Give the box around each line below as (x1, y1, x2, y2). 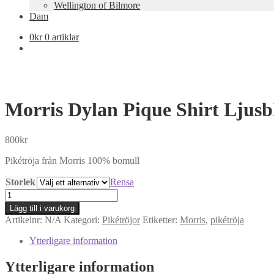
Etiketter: (143, 214, 180, 225)
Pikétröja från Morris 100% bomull (5, 155, 139, 166)
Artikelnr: (5, 214, 45, 225)
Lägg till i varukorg (10, 203, 75, 213)
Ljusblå (4, 232, 33, 243)
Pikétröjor (102, 214, 140, 225)
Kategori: (64, 214, 102, 225)
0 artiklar (45, 32, 79, 42)
